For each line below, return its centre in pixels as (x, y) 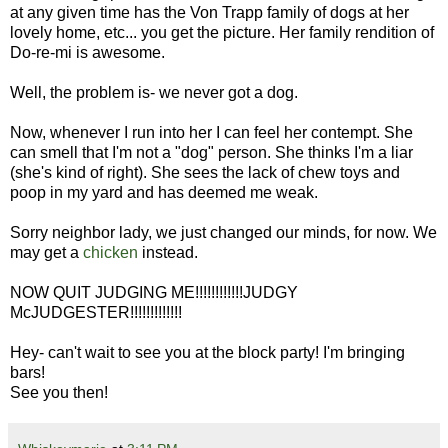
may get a (46, 253)
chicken (110, 253)
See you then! (59, 393)
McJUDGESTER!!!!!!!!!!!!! (96, 313)
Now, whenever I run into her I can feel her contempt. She (211, 133)
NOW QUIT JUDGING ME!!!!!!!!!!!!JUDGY (154, 293)
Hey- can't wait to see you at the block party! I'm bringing (207, 353)
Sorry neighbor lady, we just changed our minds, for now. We (223, 233)
